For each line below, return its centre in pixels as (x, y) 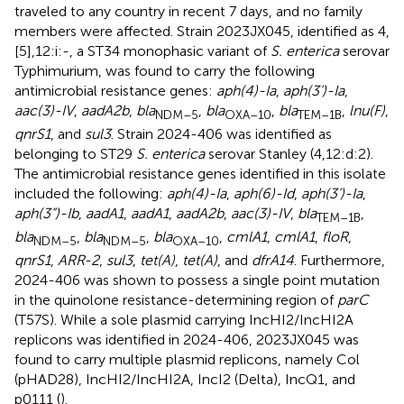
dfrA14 (273, 261)
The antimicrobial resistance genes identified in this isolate (200, 173)
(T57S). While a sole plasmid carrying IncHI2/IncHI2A (184, 320)
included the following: (91, 193)
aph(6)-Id (264, 193)
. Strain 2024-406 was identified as (221, 133)
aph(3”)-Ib (46, 213)
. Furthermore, (340, 261)
